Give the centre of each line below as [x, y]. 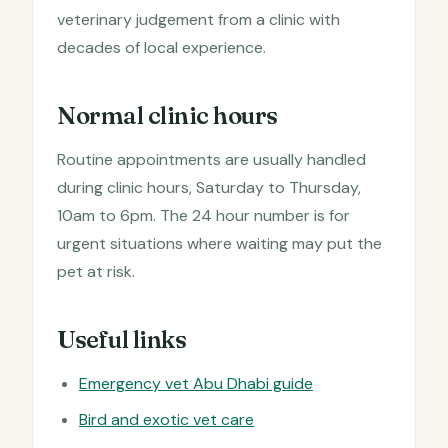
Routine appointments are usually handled [211, 159]
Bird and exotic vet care [166, 419]
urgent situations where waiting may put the [219, 243]
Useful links [122, 339]
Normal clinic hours [167, 115]
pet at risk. [96, 271]
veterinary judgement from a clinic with [198, 19]
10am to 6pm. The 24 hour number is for [203, 215]
